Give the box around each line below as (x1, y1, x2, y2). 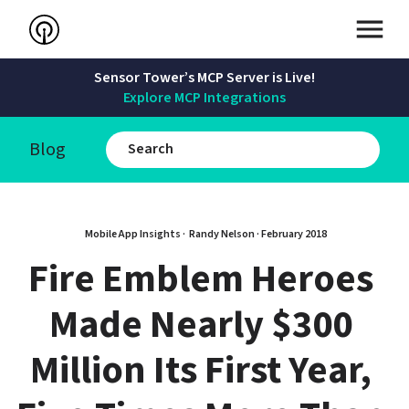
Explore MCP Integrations (123, 88, 286, 108)
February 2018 (260, 226, 327, 242)
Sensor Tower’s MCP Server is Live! (94, 68, 315, 88)
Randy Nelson (188, 226, 255, 242)
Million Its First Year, (30, 343, 372, 398)
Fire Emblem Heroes (28, 252, 373, 307)
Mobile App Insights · (84, 226, 187, 242)
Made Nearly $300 (49, 298, 352, 352)
